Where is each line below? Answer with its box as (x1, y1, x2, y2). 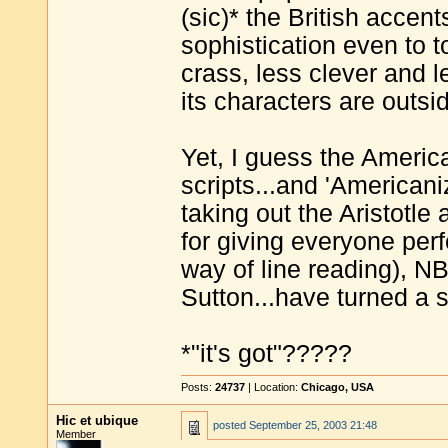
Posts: (181, 381, 215, 393)
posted (213, 419, 249, 431)
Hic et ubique (56, 413, 138, 428)
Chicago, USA (301, 381, 374, 393)
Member (56, 428, 96, 440)
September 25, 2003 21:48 (249, 419, 377, 431)
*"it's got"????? (181, 340, 352, 367)
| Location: (245, 381, 301, 393)
